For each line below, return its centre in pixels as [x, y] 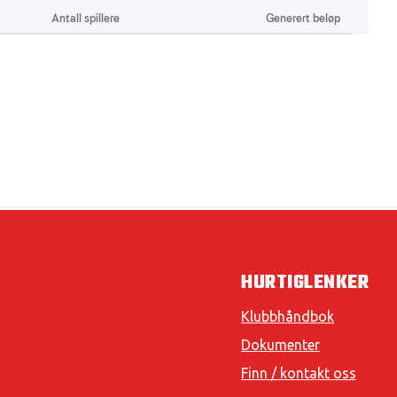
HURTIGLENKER [305, 283]
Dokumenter [280, 345]
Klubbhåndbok [288, 316]
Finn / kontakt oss [299, 373]
